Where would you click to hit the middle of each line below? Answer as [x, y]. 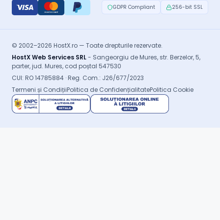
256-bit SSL [187, 7]
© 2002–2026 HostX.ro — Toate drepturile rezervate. [87, 45]
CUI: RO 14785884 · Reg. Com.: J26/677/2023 [78, 78]
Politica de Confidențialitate [108, 89]
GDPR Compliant [134, 7]
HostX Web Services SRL [49, 57]
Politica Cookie [172, 89]
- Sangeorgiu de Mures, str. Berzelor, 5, [143, 57]
